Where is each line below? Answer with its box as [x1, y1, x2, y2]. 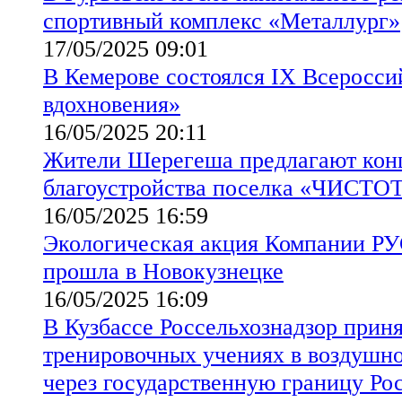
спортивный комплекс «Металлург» [43, 6, 400, 34]
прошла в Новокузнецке [43, 257, 284, 284]
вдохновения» [43, 90, 180, 118]
